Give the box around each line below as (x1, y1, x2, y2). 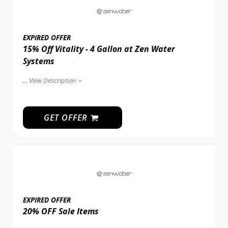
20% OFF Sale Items (23, 205, 99, 217)
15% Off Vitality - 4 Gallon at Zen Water (23, 43, 175, 54)
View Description (29, 75, 76, 85)
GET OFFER (43, 111, 90, 123)
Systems (23, 55, 54, 67)
